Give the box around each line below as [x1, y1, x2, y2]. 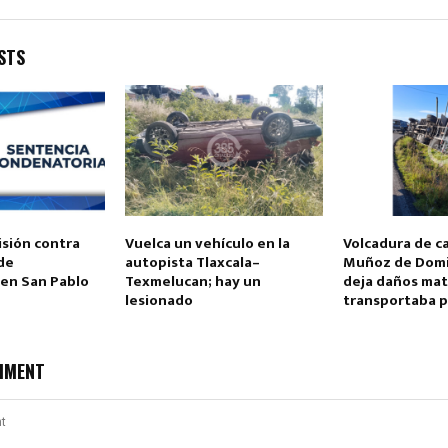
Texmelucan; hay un [124, 269, 261, 295]
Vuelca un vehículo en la [124, 231, 290, 257]
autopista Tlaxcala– [124, 250, 260, 276]
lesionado [124, 288, 193, 314]
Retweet [181, 176, 227, 192]
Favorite [245, 176, 290, 192]
